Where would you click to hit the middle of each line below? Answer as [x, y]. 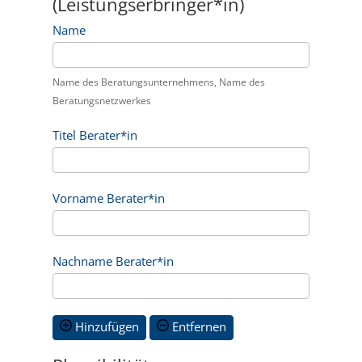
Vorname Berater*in [108, 198]
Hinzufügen [105, 326]
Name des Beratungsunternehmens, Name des [158, 82]
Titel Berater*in [95, 135]
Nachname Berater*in [113, 261]
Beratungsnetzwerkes [101, 101]
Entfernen [197, 326]
